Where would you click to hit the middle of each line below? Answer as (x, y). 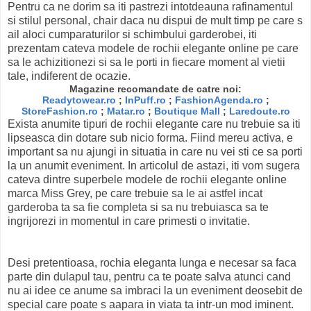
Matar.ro (126, 111)
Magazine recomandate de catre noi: (155, 89)
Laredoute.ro (259, 111)
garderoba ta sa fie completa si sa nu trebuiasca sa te (138, 207)
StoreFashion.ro (59, 111)
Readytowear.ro (79, 100)
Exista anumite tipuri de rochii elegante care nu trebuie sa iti (154, 124)
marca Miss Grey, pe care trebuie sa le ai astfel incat (135, 193)
